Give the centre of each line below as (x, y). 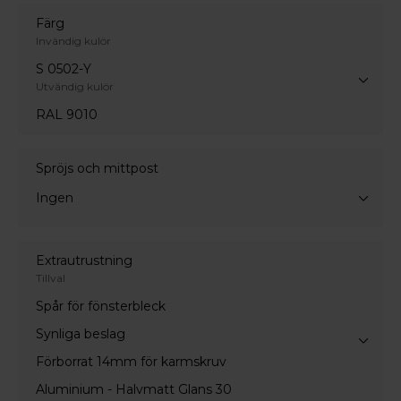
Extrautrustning (84, 261)
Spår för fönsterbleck (101, 307)
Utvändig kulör (75, 87)
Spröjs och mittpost (97, 169)
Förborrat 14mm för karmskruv (131, 362)
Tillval (51, 278)
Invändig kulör (73, 41)
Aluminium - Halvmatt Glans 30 (134, 390)
